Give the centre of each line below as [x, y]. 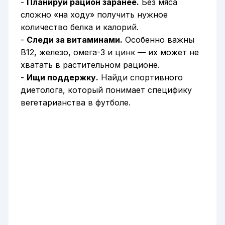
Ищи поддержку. [62, 78]
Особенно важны [158, 40]
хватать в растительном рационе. [90, 65]
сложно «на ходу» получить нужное [94, 15]
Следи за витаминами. [74, 40]
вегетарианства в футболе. [75, 103]
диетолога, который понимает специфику [106, 90]
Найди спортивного [140, 78]
